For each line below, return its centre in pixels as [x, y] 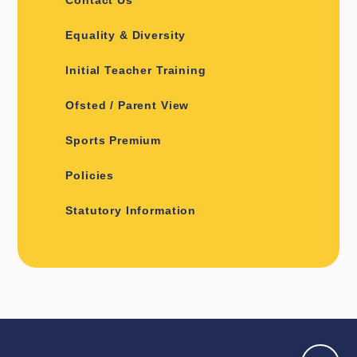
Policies [90, 175]
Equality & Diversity [126, 35]
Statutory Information [131, 210]
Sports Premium [114, 140]
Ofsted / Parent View [127, 105]
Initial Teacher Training [136, 70]
